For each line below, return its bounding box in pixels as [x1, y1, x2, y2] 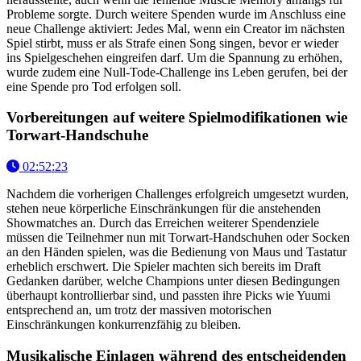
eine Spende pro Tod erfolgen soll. [6, 79, 181, 93]
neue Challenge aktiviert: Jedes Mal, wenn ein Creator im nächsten [6, 21, 345, 35]
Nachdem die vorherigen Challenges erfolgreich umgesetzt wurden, [6, 187, 349, 201]
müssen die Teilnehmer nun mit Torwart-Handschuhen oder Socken [6, 230, 350, 245]
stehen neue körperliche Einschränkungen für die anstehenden [6, 201, 321, 216]
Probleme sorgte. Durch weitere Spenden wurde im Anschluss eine [6, 6, 346, 21]
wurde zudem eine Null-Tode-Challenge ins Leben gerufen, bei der [6, 64, 347, 79]
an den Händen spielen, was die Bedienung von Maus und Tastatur [6, 245, 346, 259]
